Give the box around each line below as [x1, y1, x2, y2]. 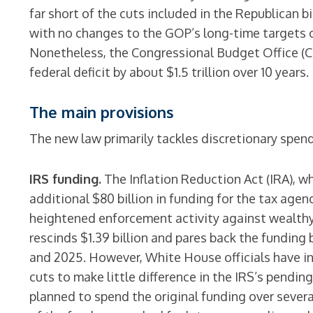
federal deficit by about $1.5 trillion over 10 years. [29, 64, 310, 80]
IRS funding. [29, 171, 102, 187]
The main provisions [29, 102, 175, 122]
